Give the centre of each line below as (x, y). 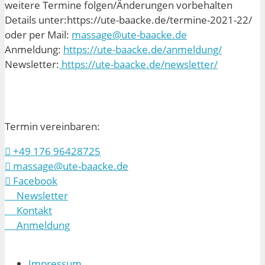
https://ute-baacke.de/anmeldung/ (143, 49)
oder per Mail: (38, 34)
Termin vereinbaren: (52, 126)
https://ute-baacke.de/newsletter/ (138, 64)
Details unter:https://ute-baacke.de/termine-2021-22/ (128, 20)
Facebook (34, 180)
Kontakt (28, 210)
